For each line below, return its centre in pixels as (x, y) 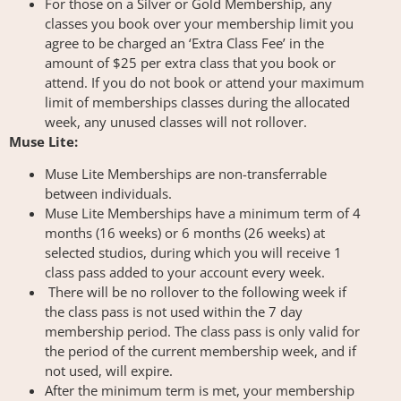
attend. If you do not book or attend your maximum (205, 82)
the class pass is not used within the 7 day (174, 312)
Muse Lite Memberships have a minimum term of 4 (203, 213)
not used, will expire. (111, 371)
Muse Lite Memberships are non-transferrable (186, 174)
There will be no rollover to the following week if (196, 292)
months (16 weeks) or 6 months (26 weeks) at (185, 233)
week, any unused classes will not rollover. (176, 121)
